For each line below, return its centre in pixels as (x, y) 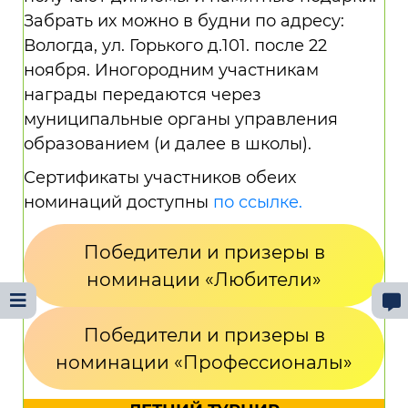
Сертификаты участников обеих (160, 178)
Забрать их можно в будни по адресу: (184, 21)
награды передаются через (143, 95)
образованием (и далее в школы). (168, 144)
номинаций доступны (118, 202)
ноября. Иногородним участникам (171, 70)
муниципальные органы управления (181, 119)
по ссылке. (258, 202)
